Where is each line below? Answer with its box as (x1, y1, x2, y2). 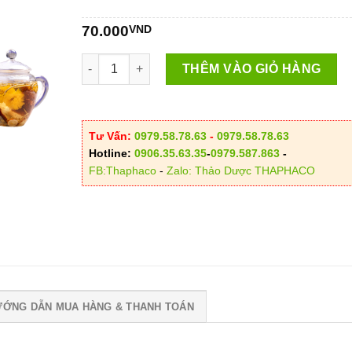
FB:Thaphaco (88, 163, 156, 177)
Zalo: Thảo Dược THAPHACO (166, 163, 315, 177)
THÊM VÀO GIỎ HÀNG (181, 61, 321, 75)
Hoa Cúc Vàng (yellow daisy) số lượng (80, 54, 288, 68)
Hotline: (88, 146, 134, 159)
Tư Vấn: (88, 129, 134, 142)
